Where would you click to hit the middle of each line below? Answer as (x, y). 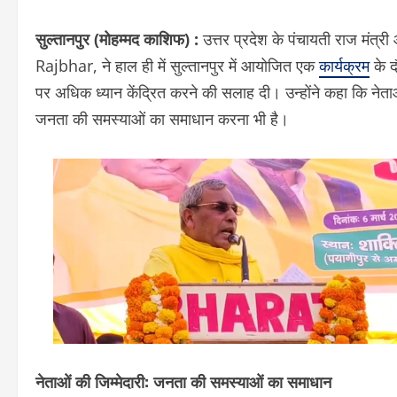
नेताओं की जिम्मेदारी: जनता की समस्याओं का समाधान (183, 381)
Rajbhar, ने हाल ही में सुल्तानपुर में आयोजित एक (177, 66)
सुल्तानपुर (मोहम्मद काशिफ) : (119, 39)
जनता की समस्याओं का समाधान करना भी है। (162, 119)
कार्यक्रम (344, 66)
